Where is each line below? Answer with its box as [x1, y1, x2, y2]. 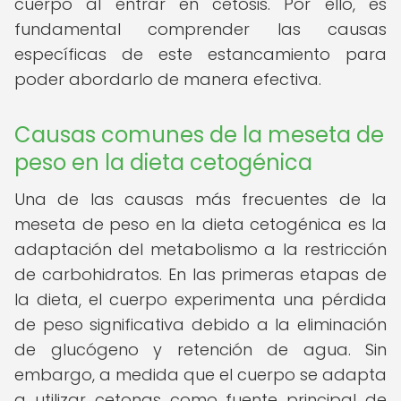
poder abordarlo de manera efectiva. [14, 68, 321, 90]
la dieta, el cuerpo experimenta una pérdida [14, 288, 387, 311]
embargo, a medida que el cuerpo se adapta [14, 363, 387, 386]
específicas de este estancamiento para [14, 43, 387, 65]
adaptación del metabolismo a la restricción [14, 238, 387, 260]
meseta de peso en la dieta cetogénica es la [14, 213, 387, 235]
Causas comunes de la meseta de [14, 120, 384, 149]
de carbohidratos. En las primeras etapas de [14, 263, 387, 286]
